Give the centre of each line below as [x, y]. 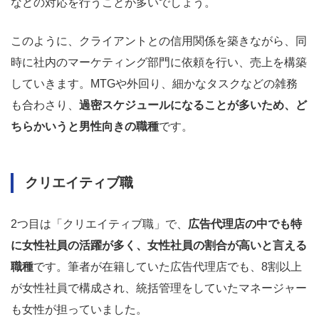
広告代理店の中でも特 [245, 224]
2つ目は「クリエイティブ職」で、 [99, 224]
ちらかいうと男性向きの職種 [85, 127]
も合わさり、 [45, 105]
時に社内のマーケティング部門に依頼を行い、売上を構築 [159, 63]
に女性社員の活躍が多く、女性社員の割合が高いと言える [159, 246]
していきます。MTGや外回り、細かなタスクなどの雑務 [154, 84]
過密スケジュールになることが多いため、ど [193, 105]
